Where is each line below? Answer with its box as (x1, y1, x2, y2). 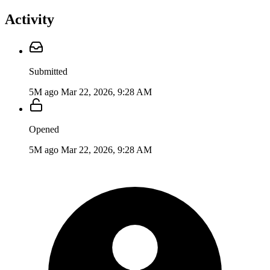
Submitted (29, 66, 67, 77)
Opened (29, 124, 59, 134)
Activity (5, 11, 54, 27)
